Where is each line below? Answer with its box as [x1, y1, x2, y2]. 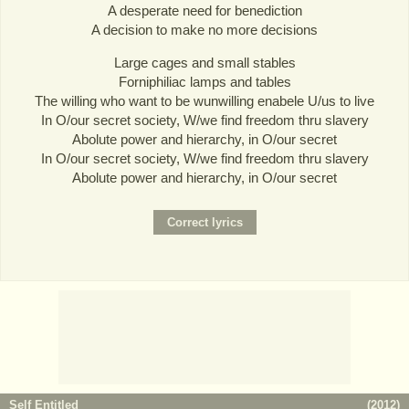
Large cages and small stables [113, 55, 296, 71]
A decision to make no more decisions [91, 21, 318, 37]
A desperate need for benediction [107, 2, 302, 18]
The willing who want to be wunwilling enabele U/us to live [35, 93, 374, 110]
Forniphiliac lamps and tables [118, 74, 291, 90]
